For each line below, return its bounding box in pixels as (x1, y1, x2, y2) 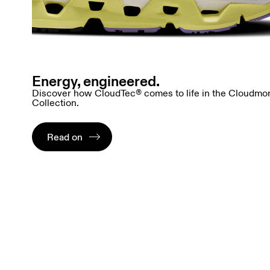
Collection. (31, 97, 79, 110)
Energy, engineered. (31, 72, 160, 91)
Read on (46, 131, 83, 143)
